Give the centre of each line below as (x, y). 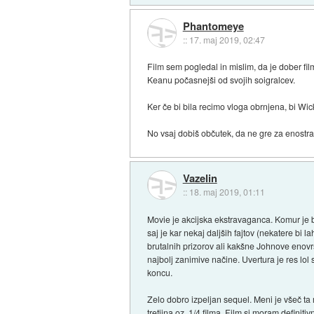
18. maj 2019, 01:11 (227, 191)
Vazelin (200, 178)
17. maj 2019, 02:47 (227, 39)
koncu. (160, 272)
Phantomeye (213, 26)
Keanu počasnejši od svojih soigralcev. (221, 80)
